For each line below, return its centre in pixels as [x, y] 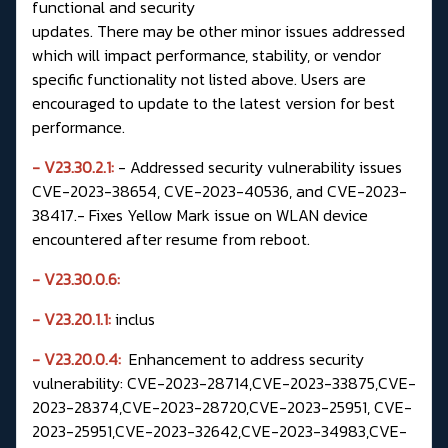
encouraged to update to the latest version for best [213, 102]
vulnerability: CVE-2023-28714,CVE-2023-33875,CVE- [224, 382]
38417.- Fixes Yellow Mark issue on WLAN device [200, 214]
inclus [133, 318]
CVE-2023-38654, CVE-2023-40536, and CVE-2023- [219, 190]
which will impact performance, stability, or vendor [206, 54]
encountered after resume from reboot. [171, 238]
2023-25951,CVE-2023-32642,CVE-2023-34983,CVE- [219, 430]
